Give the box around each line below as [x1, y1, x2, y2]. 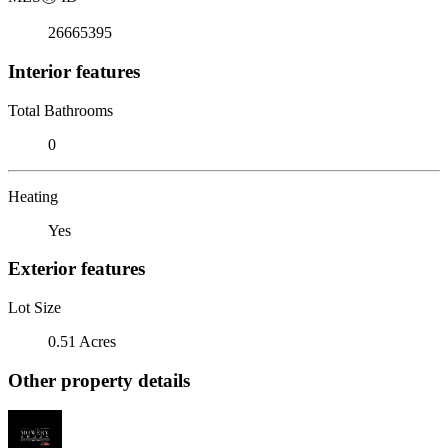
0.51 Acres [48, 332, 116, 350]
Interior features [8, 60, 140, 82]
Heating [8, 187, 58, 205]
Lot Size [8, 298, 61, 316]
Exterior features [8, 258, 145, 280]
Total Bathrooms [8, 101, 113, 119]
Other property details [8, 369, 190, 391]
